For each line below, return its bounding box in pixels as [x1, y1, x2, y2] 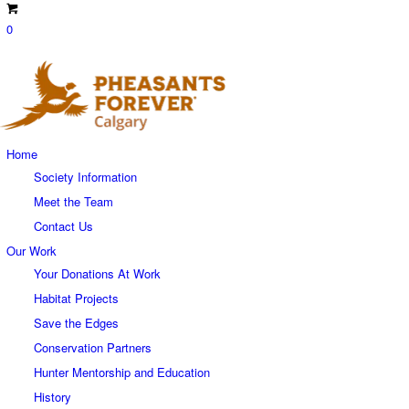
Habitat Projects [34, 288, 119, 307]
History [34, 387, 71, 405]
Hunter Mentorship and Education [34, 362, 210, 381]
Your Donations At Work [34, 264, 161, 282]
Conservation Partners [34, 338, 152, 356]
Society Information [34, 167, 137, 185]
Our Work [6, 241, 57, 259]
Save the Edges [34, 313, 119, 331]
